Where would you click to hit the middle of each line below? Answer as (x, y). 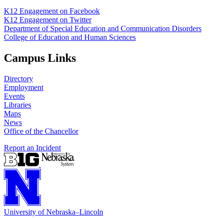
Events (14, 96)
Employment (24, 87)
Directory (18, 78)
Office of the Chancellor (41, 131)
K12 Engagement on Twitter (48, 19)
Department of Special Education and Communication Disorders (103, 28)
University (20, 212)
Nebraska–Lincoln (75, 212)
